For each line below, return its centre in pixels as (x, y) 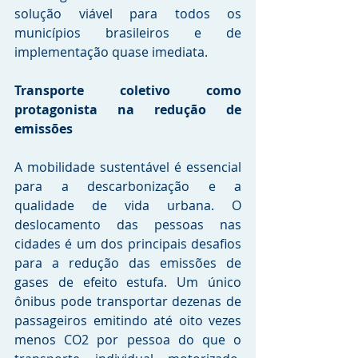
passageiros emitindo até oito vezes (128, 320)
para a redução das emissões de (128, 263)
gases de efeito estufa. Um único (128, 282)
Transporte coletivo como (128, 90)
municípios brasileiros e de (128, 33)
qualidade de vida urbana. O (128, 205)
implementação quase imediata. (111, 52)
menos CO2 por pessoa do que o (128, 340)
